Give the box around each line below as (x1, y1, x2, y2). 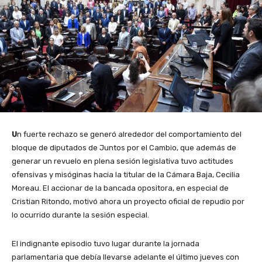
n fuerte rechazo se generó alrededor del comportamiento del (17, 130, 242, 139)
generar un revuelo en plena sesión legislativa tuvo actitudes (12, 157, 233, 166)
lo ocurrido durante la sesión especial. (12, 211, 149, 220)
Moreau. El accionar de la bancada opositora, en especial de (12, 184, 229, 193)
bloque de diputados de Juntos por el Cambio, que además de (12, 143, 236, 153)
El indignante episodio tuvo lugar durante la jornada (12, 239, 199, 249)
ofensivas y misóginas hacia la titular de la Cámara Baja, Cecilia (12, 170, 240, 180)
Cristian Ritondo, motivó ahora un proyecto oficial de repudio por (12, 197, 244, 206)
